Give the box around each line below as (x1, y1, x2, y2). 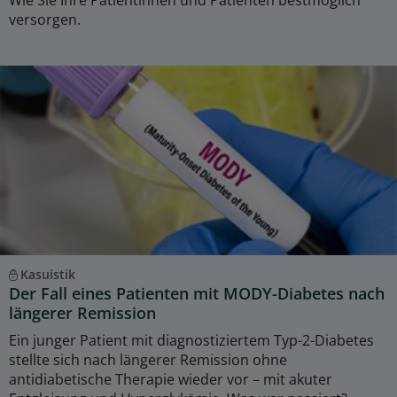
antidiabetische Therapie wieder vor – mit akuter (9, 369, 332, 389)
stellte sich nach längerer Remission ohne (9, 349, 287, 370)
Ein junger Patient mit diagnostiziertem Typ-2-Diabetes (9, 330, 374, 350)
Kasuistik (19, 265, 75, 283)
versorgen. (9, 9, 81, 29)
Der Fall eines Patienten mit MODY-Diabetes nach (9, 282, 385, 304)
